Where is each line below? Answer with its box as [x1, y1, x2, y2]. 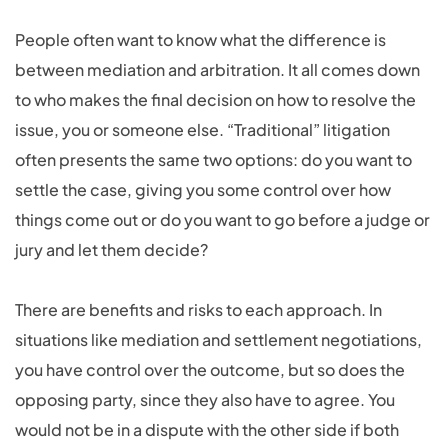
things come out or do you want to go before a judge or [15, 209, 430, 230]
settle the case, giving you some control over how [15, 179, 391, 200]
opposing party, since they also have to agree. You [15, 389, 395, 410]
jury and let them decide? [15, 239, 208, 260]
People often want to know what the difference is [15, 29, 386, 50]
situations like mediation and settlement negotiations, [15, 329, 422, 350]
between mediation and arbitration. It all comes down [15, 59, 420, 80]
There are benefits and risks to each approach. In [15, 299, 382, 320]
